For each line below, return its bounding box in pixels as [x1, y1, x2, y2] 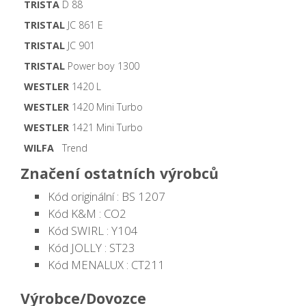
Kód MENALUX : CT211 [48, 257, 165, 273]
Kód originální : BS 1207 [48, 189, 165, 205]
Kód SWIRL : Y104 [48, 223, 138, 239]
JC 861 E [65, 18, 103, 32]
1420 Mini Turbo [69, 100, 143, 114]
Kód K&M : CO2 [48, 206, 126, 222]
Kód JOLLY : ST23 [48, 240, 135, 256]
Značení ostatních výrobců [20, 163, 219, 184]
